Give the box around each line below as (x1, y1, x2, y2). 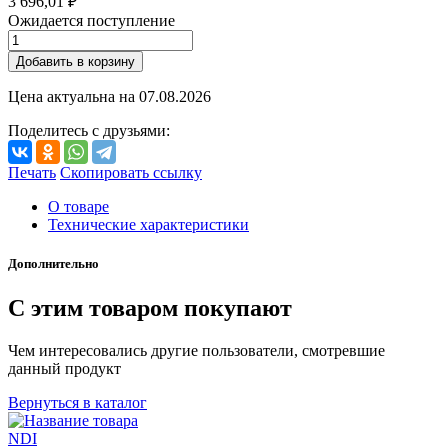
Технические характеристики (48, 216, 249, 234)
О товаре (48, 198, 109, 216)
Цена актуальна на (8, 88, 139, 106)
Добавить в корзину (16, 54, 135, 70)
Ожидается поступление (8, 12, 175, 30)
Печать (8, 164, 56, 182)
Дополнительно (8, 256, 99, 272)
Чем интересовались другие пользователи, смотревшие (8, 341, 385, 359)
